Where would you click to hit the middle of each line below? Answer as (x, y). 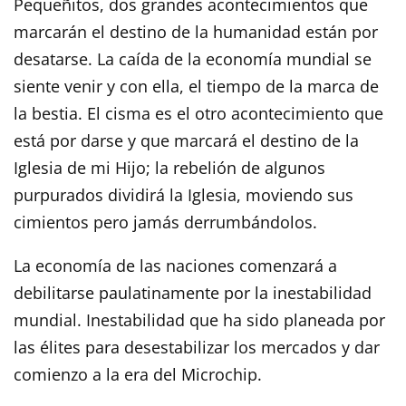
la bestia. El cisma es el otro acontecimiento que (198, 113)
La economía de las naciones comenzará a (175, 265)
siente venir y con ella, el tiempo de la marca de (196, 86)
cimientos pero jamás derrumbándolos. (165, 222)
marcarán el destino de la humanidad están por (196, 31)
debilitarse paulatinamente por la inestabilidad (193, 292)
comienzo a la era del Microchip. (138, 374)
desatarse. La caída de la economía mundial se (193, 58)
